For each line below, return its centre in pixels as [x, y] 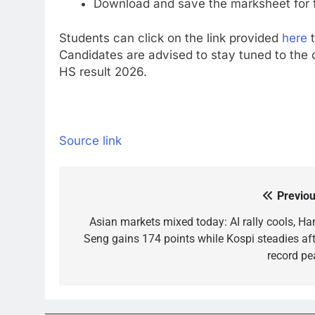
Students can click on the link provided [171, 38]
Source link [90, 140]
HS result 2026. [103, 72]
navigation [112, 225]
